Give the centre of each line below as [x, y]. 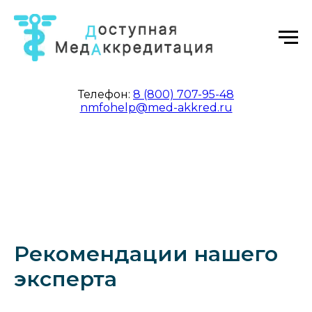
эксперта [65, 279]
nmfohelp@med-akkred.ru [156, 108]
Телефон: [106, 94]
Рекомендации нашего [146, 254]
